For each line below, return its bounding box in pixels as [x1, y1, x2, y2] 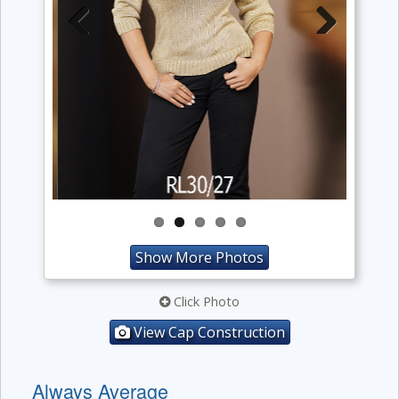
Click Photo [170, 293, 240, 310]
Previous [61, 48, 111, 66]
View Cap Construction [129, 322, 285, 342]
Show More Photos [135, 248, 264, 268]
